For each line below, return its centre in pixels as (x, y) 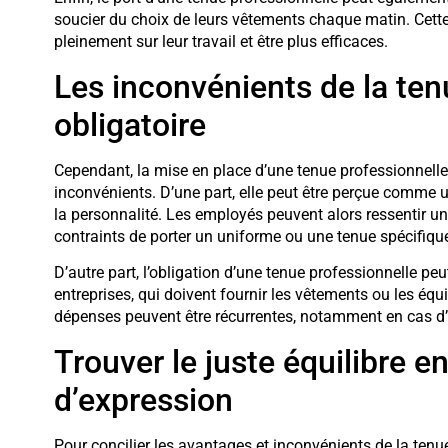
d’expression (143, 399)
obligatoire (129, 124)
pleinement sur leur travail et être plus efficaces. (220, 42)
